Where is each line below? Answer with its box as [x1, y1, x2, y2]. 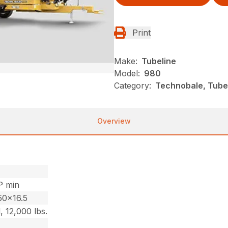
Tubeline [141, 55, 176, 66]
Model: [114, 68, 140, 78]
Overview [97, 116, 131, 125]
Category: [114, 80, 151, 91]
